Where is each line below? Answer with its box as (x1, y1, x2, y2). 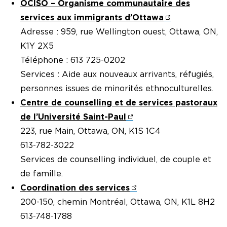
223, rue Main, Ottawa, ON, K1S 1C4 (20, 126, 161, 136)
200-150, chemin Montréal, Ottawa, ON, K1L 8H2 (20, 197, 215, 207)
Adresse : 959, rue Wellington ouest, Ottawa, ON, (20, 27, 218, 37)
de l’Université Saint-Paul (20, 112, 126, 122)
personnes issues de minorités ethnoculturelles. (20, 84, 213, 94)
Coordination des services (20, 183, 130, 193)
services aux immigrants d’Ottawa (20, 13, 164, 23)
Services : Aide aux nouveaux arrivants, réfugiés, (20, 69, 214, 80)
